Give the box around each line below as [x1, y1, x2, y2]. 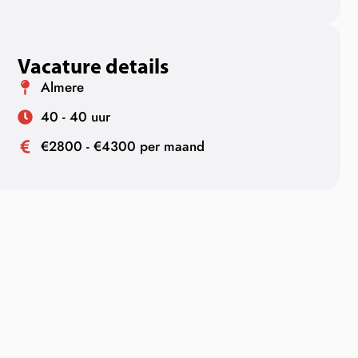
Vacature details [18, 53, 169, 80]
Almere [40, 78, 84, 97]
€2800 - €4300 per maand [40, 137, 205, 157]
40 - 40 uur [40, 107, 110, 127]
